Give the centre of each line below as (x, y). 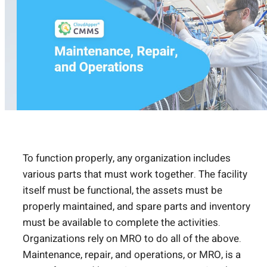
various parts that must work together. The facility (135, 175)
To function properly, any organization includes (127, 159)
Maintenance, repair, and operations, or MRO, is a (132, 255)
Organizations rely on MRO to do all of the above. (132, 239)
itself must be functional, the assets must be (122, 191)
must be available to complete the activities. (122, 223)
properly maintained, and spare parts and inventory (136, 207)
